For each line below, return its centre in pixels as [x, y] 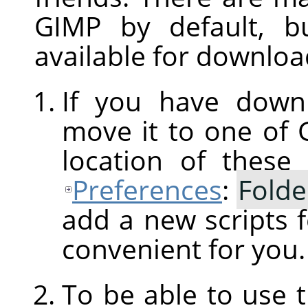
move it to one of [180, 130]
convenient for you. [184, 248]
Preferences [147, 189]
